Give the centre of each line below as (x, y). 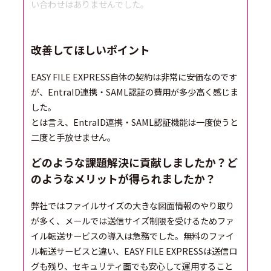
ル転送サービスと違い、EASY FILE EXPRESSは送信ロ (134, 250)
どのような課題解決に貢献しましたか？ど (135, 162)
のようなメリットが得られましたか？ (124, 178)
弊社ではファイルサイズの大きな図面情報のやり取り (133, 205)
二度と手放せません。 (73, 137)
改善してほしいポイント (91, 49)
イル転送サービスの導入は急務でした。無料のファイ (133, 235)
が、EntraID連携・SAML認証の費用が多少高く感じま (135, 91)
